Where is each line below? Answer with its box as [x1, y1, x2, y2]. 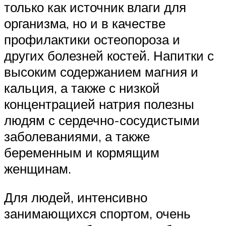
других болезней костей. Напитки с [4, 47, 214, 64]
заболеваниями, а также [4, 128, 150, 144]
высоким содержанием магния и [4, 63, 198, 80]
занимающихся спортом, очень [4, 205, 191, 222]
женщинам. [4, 160, 71, 177]
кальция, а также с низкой [4, 79, 160, 96]
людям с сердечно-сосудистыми [4, 111, 200, 128]
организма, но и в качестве [4, 15, 165, 31]
